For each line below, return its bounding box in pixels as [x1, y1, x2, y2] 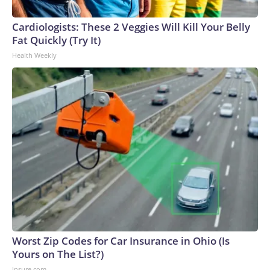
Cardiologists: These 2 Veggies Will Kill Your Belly [12, 20, 250, 34]
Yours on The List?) [12, 247, 104, 261]
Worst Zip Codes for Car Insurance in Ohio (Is [12, 234, 230, 248]
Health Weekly [12, 51, 57, 60]
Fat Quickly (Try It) [12, 33, 101, 47]
